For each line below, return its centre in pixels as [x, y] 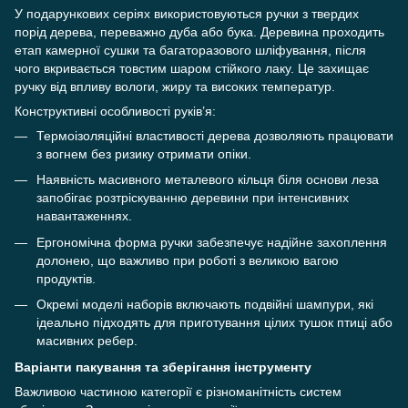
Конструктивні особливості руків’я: [115, 111]
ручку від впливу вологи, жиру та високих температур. [175, 87]
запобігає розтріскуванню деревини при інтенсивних [193, 198]
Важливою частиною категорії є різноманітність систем [178, 391]
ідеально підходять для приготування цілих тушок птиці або [214, 323]
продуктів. [66, 278]
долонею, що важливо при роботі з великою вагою [188, 260]
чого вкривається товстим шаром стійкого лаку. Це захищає [192, 68]
